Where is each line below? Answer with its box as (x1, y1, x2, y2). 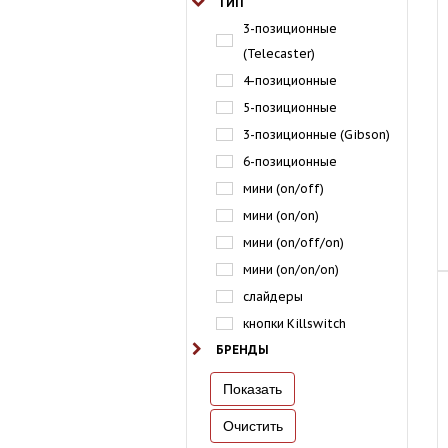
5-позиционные (243, 100, 337, 116)
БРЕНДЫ (216, 342, 270, 358)
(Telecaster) (242, 46, 315, 62)
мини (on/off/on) (243, 235, 344, 251)
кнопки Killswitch (243, 316, 346, 332)
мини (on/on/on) (243, 262, 339, 278)
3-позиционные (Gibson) (243, 127, 390, 143)
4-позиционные (243, 73, 337, 89)
